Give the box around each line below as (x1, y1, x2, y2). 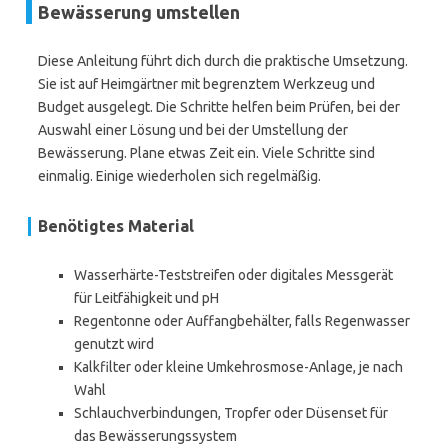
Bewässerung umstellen (38, 2, 240, 22)
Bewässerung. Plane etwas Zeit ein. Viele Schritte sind (38, 145, 375, 161)
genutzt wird (74, 336, 154, 352)
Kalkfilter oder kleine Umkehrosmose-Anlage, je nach (74, 359, 403, 375)
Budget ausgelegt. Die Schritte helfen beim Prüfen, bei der (38, 99, 400, 115)
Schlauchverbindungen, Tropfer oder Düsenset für (74, 405, 388, 421)
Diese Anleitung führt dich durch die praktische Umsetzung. (38, 53, 408, 69)
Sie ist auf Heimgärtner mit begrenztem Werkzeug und (38, 76, 375, 92)
